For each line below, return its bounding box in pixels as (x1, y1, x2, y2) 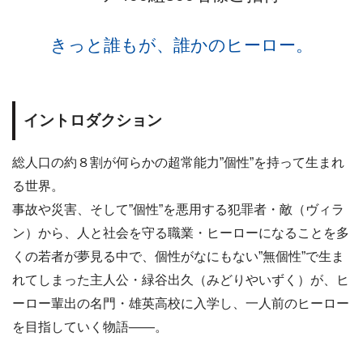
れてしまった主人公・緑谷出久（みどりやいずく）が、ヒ (12, 272, 349, 287)
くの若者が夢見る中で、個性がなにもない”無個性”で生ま (12, 249, 344, 263)
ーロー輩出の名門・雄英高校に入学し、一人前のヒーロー (12, 296, 349, 310)
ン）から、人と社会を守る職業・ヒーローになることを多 (12, 225, 349, 240)
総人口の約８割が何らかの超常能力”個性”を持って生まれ (12, 155, 344, 169)
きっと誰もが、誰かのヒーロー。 (50, 35, 313, 54)
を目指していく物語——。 (12, 319, 168, 334)
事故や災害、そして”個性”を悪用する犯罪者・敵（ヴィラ (12, 202, 344, 216)
